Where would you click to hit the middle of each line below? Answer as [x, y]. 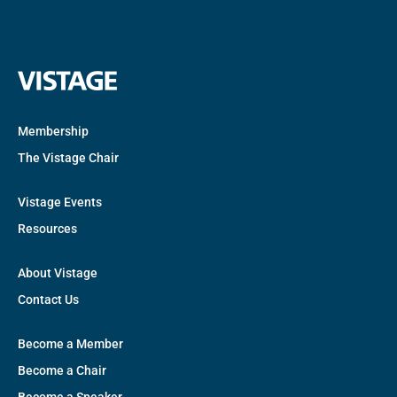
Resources [47, 229]
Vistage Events [60, 202]
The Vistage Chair [68, 158]
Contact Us [48, 300]
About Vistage [58, 273]
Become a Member [70, 344]
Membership [53, 132]
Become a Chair [62, 371]
